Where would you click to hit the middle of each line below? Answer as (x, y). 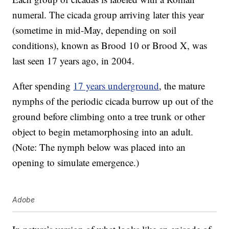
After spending (43, 85)
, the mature (182, 85)
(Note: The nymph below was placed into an (99, 147)
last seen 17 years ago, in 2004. (74, 60)
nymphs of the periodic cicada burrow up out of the (113, 101)
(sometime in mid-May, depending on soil (95, 30)
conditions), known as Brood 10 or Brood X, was (110, 45)
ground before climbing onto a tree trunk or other (109, 116)
